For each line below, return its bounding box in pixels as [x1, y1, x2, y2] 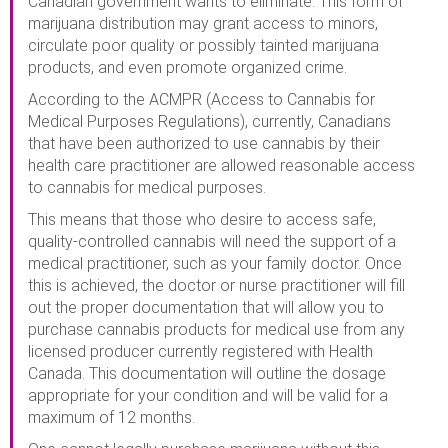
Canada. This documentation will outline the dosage [28, 363, 386, 383]
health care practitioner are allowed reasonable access [28, 155, 415, 175]
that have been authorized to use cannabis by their [28, 133, 380, 153]
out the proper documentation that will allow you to [28, 297, 384, 317]
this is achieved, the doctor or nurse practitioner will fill [28, 275, 405, 295]
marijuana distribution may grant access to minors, [28, 13, 378, 33]
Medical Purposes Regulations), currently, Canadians [28, 111, 391, 131]
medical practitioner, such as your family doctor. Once [28, 253, 402, 273]
